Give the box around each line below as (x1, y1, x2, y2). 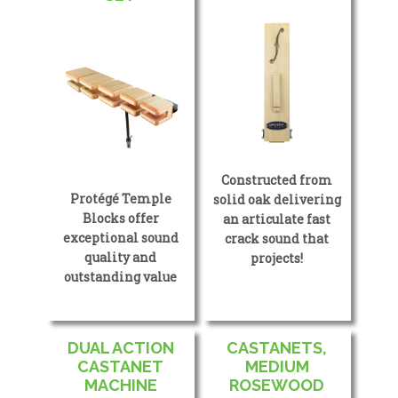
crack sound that (225, 230, 330, 247)
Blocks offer (82, 210, 159, 227)
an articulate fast (223, 211, 331, 227)
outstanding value (64, 268, 178, 285)
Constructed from (221, 171, 333, 188)
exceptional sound (62, 229, 179, 246)
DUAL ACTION (67, 338, 174, 357)
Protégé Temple (69, 190, 171, 207)
